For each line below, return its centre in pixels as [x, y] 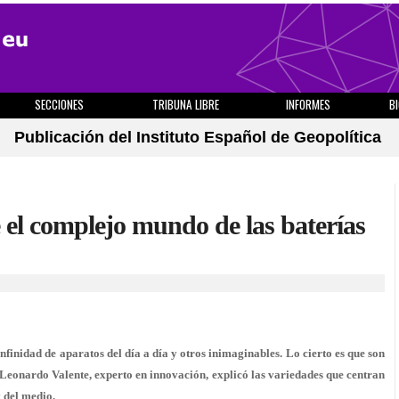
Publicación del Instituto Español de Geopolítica [198, 137]
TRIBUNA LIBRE [186, 104]
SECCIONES [59, 104]
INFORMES [308, 104]
